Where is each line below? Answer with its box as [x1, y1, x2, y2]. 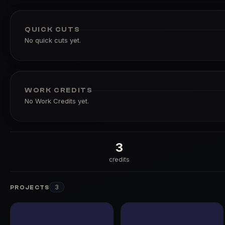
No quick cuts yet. [25, 36, 81, 44]
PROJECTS [10, 184, 50, 191]
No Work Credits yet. [25, 97, 89, 105]
